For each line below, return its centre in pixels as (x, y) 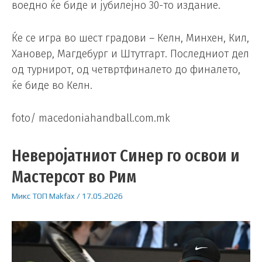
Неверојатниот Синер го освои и (126, 156)
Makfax (62, 196)
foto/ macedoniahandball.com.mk (91, 118)
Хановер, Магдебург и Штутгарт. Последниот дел (130, 54)
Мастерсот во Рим (74, 177)
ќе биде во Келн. (52, 85)
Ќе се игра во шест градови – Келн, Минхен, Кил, (130, 38)
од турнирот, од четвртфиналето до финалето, (126, 69)
